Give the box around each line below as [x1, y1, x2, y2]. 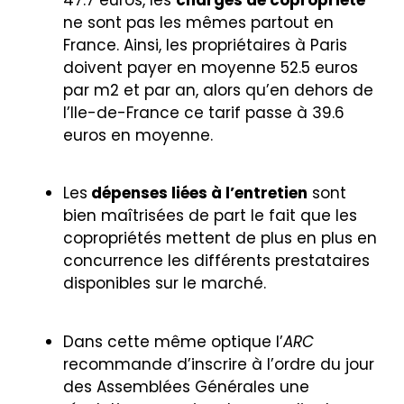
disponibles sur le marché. [63, 272, 271, 295]
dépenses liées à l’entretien [87, 182, 308, 205]
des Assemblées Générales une [63, 375, 309, 398]
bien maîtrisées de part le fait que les [63, 205, 357, 227]
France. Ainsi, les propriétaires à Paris [63, 33, 347, 56]
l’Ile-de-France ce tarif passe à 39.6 [63, 101, 344, 124]
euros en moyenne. [63, 124, 213, 146]
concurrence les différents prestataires [63, 250, 370, 272]
